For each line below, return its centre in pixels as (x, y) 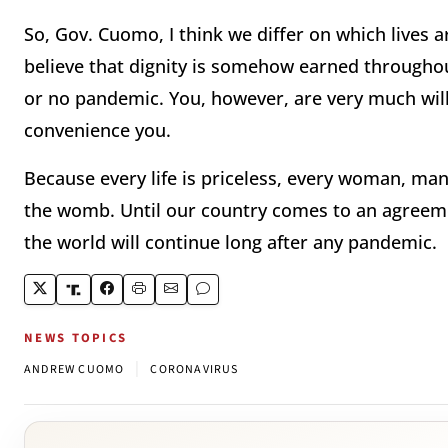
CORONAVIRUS (194, 370)
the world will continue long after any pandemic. (230, 242)
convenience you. (100, 130)
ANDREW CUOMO (74, 370)
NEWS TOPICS (76, 338)
